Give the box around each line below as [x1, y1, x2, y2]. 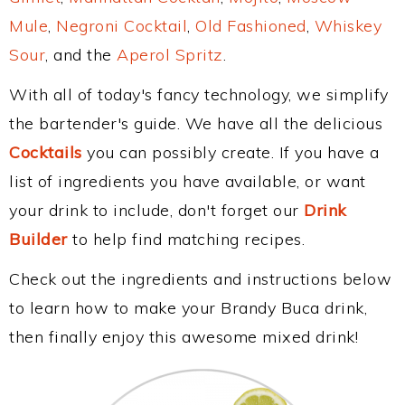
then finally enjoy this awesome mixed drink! [9, 326, 358, 347]
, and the [45, 44, 117, 65]
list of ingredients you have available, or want [9, 171, 366, 192]
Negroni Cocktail [56, 15, 187, 36]
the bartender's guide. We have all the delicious [9, 113, 382, 134]
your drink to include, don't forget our [9, 200, 304, 221]
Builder [9, 229, 68, 250]
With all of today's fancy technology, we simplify [9, 84, 389, 105]
